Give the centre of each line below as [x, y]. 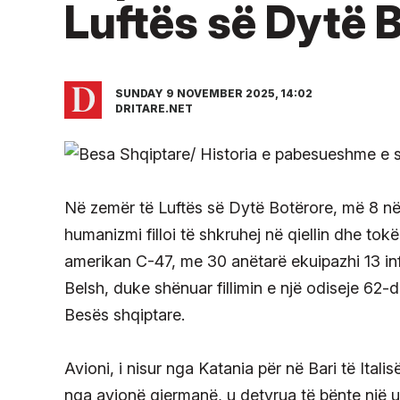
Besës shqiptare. [125, 315]
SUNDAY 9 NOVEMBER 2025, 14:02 [214, 94]
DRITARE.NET [154, 109]
